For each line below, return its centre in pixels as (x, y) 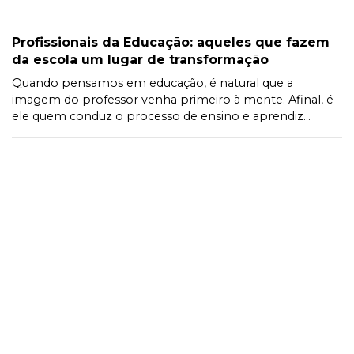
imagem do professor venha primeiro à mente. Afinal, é (173, 99)
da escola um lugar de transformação (140, 59)
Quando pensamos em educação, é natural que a (153, 83)
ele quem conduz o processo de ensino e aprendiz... (161, 116)
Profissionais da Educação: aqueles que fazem (171, 42)
